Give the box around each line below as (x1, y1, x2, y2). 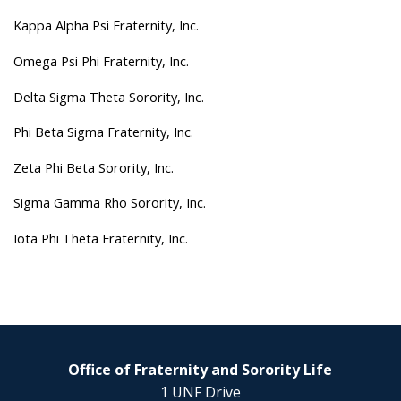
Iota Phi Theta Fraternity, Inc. (13, 228, 188, 247)
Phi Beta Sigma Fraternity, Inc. (13, 123, 193, 141)
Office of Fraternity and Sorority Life (68, 359, 333, 380)
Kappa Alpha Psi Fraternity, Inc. (13, 16, 199, 35)
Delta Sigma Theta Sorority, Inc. (13, 87, 204, 106)
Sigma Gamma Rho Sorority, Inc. (13, 193, 206, 212)
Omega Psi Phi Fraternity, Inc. (13, 51, 189, 70)
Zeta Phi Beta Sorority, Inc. (13, 158, 174, 176)
